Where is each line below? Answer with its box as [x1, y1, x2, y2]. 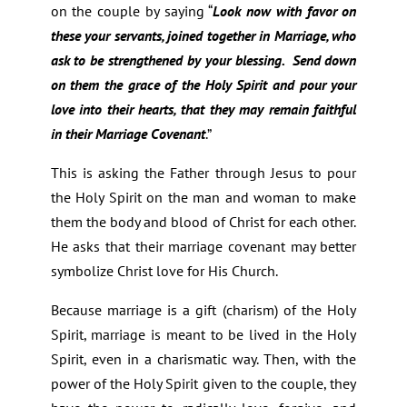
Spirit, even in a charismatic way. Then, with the [50, 350, 357, 369]
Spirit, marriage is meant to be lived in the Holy [50, 325, 357, 344]
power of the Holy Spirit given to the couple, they [50, 374, 357, 393]
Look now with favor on [213, 2, 357, 21]
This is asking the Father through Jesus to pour [50, 164, 357, 183]
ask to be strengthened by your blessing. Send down [50, 51, 357, 70]
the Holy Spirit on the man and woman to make [50, 188, 357, 207]
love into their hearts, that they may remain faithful [50, 100, 357, 119]
